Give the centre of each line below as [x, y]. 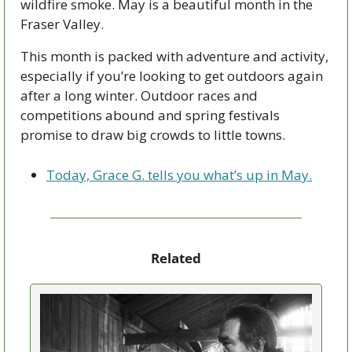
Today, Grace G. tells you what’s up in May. [179, 174]
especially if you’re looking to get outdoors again [172, 75]
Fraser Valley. [62, 24]
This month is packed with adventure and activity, [174, 56]
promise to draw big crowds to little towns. [154, 134]
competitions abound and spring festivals [150, 115]
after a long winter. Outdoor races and [139, 95]
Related [176, 258]
